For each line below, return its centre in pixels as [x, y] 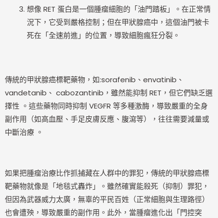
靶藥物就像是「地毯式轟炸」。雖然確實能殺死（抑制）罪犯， [107, 186]
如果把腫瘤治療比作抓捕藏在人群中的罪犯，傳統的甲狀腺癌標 [107, 173]
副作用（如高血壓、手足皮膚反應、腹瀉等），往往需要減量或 [107, 119]
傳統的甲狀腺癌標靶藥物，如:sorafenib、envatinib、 [94, 80]
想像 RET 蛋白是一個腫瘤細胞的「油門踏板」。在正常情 [119, 9]
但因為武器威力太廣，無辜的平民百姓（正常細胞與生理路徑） [107, 200]
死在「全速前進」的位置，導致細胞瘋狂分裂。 [103, 35]
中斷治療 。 [24, 132]
